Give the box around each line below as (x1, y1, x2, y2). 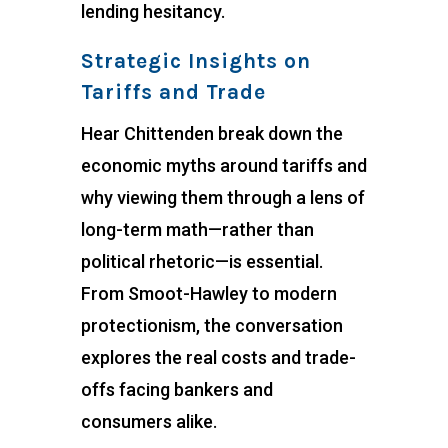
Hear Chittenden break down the (80, 123, 343, 145)
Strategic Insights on (80, 49, 311, 74)
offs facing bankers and (80, 379, 273, 401)
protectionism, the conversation (80, 315, 343, 337)
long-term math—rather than (80, 219, 314, 241)
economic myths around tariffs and (80, 155, 367, 177)
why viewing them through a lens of (80, 187, 365, 209)
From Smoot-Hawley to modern (80, 283, 337, 305)
